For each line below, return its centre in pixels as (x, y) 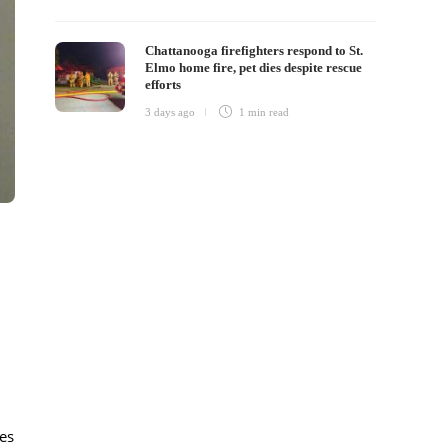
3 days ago (170, 112)
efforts (163, 84)
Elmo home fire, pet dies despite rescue (254, 67)
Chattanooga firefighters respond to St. (254, 50)
